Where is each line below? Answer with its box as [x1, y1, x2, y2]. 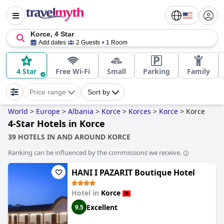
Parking [143, 66, 170, 76]
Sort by [87, 88, 110, 96]
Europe [36, 106, 60, 116]
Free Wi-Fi [55, 66, 90, 76]
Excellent [86, 202, 117, 212]
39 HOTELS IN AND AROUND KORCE [8, 132, 130, 141]
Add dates [38, 39, 66, 46]
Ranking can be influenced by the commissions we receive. [8, 148, 181, 157]
